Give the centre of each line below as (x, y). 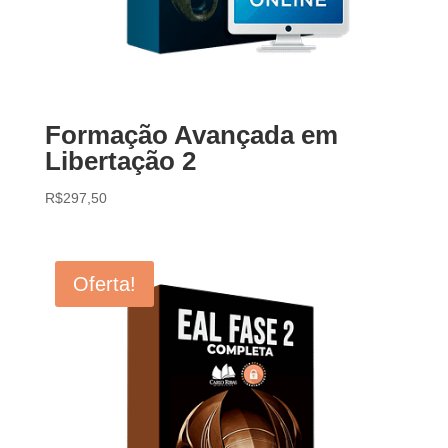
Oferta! (104, 283)
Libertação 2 (120, 160)
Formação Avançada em (191, 134)
